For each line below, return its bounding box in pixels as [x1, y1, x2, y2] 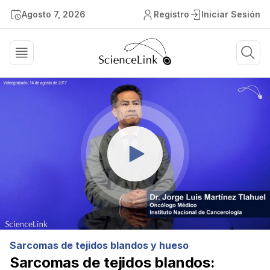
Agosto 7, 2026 [22, 9, 86, 19]
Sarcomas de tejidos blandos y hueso [10, 239, 189, 251]
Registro [154, 9, 189, 19]
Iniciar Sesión [201, 9, 260, 19]
